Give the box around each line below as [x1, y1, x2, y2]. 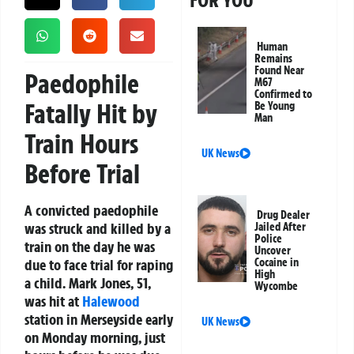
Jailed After [254, 220, 307, 235]
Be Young [254, 99, 296, 114]
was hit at [24, 292, 82, 311]
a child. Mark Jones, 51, [24, 273, 151, 293]
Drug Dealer [257, 208, 311, 223]
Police [254, 232, 283, 247]
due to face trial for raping [24, 255, 173, 275]
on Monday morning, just [24, 328, 165, 348]
